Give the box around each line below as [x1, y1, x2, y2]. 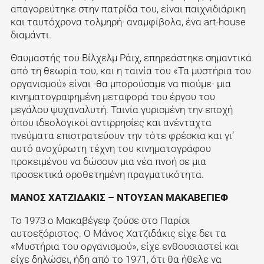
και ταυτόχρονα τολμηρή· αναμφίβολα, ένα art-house [10, 16, 246, 28]
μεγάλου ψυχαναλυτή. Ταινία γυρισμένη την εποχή [10, 104, 233, 116]
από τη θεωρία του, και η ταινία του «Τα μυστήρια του [10, 65, 251, 77]
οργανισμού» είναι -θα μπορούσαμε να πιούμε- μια [10, 78, 231, 90]
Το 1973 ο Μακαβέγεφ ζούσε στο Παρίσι [10, 214, 190, 226]
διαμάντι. [10, 29, 54, 41]
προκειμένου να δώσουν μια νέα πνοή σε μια [10, 156, 206, 168]
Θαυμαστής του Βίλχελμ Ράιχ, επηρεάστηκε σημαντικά [10, 52, 252, 64]
